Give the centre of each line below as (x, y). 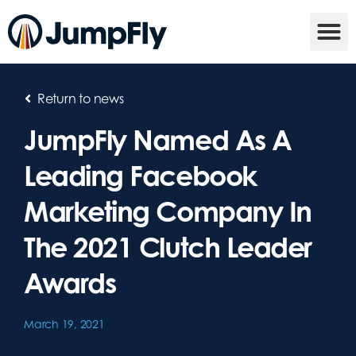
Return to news (80, 99)
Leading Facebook (140, 175)
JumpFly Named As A (158, 139)
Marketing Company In (168, 211)
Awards (70, 282)
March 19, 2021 (64, 324)
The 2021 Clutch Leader (168, 247)
